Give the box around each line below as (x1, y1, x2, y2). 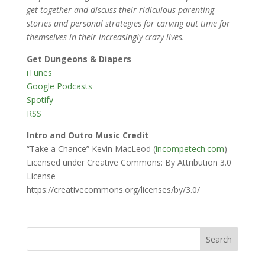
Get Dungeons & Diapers (26, 53, 131, 65)
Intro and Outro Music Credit (26, 130, 148, 141)
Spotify (26, 94, 53, 106)
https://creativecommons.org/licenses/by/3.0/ (26, 184, 200, 196)
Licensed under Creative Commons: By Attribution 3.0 (26, 157, 231, 169)
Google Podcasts (26, 80, 92, 92)
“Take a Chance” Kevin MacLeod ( (26, 143, 156, 155)
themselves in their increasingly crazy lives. (26, 31, 187, 43)
